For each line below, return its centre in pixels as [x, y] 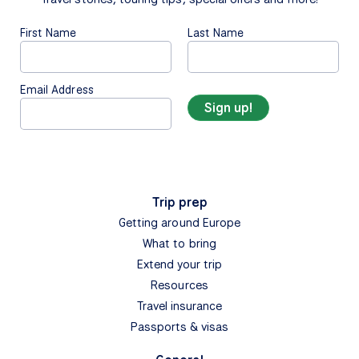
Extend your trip [179, 265]
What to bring [179, 244]
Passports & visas [179, 327]
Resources [179, 286]
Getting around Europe [179, 223]
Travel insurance [179, 307]
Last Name [216, 33]
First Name [48, 33]
